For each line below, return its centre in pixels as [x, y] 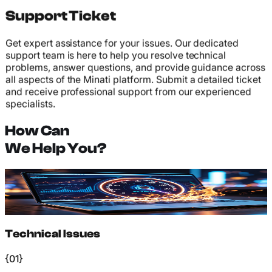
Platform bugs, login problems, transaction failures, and [134, 197]
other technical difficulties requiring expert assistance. [131, 209]
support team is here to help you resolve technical [116, 55]
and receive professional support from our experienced [129, 91]
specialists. [30, 103]
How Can [37, 131]
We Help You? [56, 148]
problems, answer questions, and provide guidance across [135, 67]
